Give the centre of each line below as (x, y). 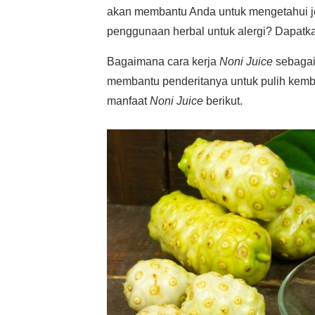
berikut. (223, 101)
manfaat (128, 101)
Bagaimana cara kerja (163, 62)
